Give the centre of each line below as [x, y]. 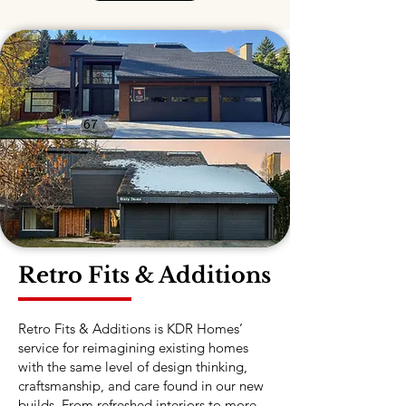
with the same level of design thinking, [133, 367]
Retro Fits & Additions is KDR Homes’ [130, 329]
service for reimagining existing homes [133, 348]
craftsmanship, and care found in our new [141, 386]
